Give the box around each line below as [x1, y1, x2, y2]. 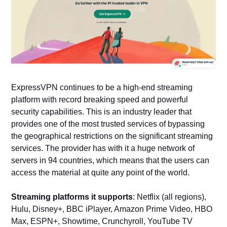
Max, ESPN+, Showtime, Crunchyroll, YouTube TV [11, 216, 193, 225]
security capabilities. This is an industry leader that [11, 107, 192, 116]
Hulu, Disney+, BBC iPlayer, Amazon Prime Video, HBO [11, 204, 213, 213]
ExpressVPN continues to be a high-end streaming [11, 83, 193, 92]
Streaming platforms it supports [11, 192, 133, 201]
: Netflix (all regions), [133, 192, 207, 201]
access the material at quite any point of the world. [11, 168, 192, 177]
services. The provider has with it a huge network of [11, 143, 195, 153]
